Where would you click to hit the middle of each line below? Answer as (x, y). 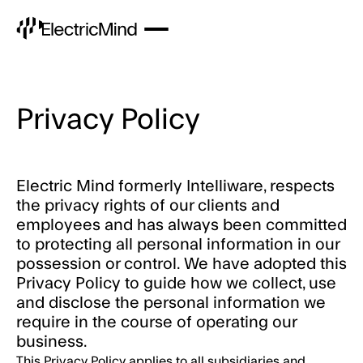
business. (52, 342)
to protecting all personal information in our (178, 245)
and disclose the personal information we (171, 303)
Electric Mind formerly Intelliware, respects (175, 186)
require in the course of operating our (156, 322)
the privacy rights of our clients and (148, 206)
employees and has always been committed (181, 225)
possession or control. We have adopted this (181, 264)
